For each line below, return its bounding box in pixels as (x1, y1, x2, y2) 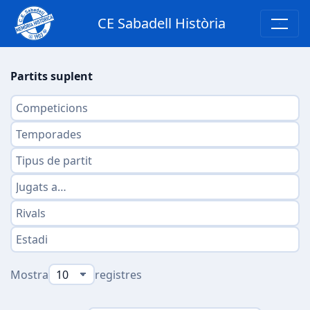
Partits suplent (10, 69, 93, 84)
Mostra (10, 266, 48, 282)
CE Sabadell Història (97, 14, 226, 33)
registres (94, 266, 142, 282)
